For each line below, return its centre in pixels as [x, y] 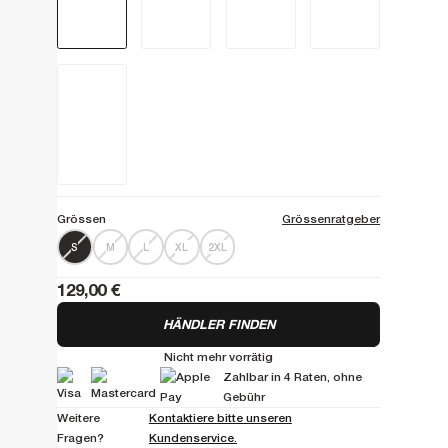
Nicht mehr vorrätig [218, 357]
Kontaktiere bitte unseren [220, 418]
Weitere [78, 418]
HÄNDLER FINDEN [218, 324]
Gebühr [244, 397]
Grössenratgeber [331, 219]
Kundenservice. [192, 438]
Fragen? [80, 438]
